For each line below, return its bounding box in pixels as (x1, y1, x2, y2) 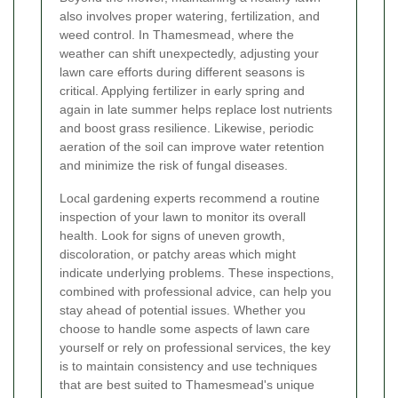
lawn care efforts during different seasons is (60, 65, 305, 80)
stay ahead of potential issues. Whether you (60, 303, 306, 318)
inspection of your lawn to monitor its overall (60, 210, 306, 225)
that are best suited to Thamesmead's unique (60, 378, 314, 393)
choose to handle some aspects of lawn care (60, 322, 310, 337)
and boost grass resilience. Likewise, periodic (60, 121, 314, 136)
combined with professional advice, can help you (60, 284, 331, 299)
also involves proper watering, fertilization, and (60, 9, 320, 24)
